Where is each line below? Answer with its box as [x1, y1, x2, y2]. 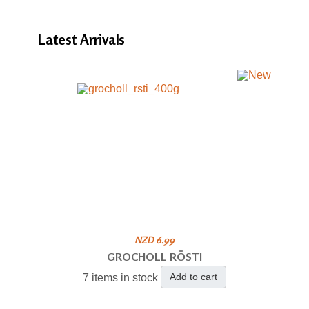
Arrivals [79, 30, 125, 48]
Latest [37, 30, 80, 48]
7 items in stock [82, 271, 158, 283]
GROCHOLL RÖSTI [106, 249, 202, 263]
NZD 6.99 [134, 233, 175, 246]
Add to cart [169, 270, 217, 282]
